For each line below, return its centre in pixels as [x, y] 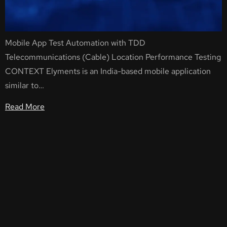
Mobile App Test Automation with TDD [75, 43]
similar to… [25, 85]
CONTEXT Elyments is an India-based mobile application [108, 71]
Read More [25, 107]
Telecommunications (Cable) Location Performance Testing [113, 57]
